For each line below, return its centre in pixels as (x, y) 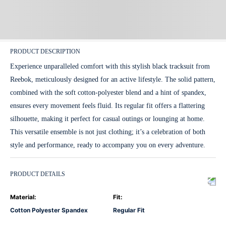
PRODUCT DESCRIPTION (45, 51)
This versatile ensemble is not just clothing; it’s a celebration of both (108, 132)
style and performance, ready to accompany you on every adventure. (108, 145)
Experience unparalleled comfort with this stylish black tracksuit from (110, 66)
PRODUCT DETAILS (38, 174)
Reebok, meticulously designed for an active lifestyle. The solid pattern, (113, 79)
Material (22, 197)
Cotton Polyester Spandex (49, 210)
